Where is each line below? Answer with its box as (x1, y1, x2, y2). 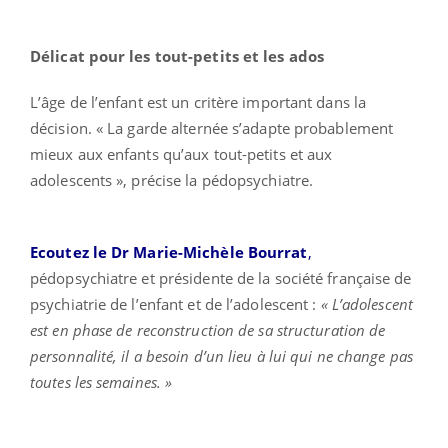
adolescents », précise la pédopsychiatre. (30, 169, 314, 190)
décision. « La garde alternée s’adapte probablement (30, 117, 394, 138)
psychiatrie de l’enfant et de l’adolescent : (30, 293, 321, 314)
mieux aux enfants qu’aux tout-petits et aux (30, 143, 333, 164)
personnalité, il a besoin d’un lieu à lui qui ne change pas (30, 345, 413, 366)
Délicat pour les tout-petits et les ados (30, 45, 324, 66)
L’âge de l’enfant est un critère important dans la (30, 91, 367, 112)
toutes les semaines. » (30, 371, 173, 392)
